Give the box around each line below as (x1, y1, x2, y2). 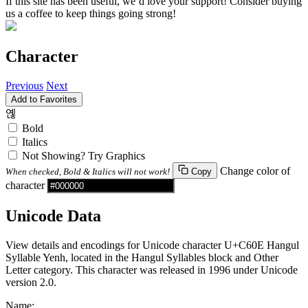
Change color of (220, 164, 290, 177)
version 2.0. (5, 276, 56, 288)
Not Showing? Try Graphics (22, 149, 145, 162)
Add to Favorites (11, 93, 77, 104)
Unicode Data (5, 206, 101, 225)
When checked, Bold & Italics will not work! (5, 166, 170, 177)
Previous (5, 79, 43, 91)
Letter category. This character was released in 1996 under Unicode (5, 263, 298, 276)
